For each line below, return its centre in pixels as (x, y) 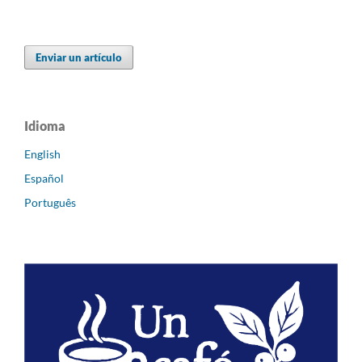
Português (50, 202)
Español (44, 178)
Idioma (45, 125)
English (42, 154)
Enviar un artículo (79, 57)
